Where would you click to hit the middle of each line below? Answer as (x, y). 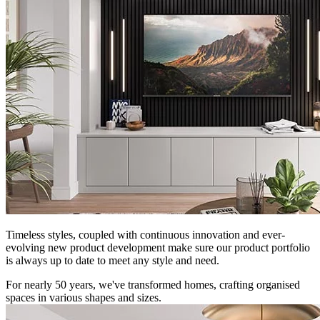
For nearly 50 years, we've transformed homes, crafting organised (153, 285)
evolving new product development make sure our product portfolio (158, 248)
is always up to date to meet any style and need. (112, 261)
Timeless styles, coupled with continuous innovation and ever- (145, 235)
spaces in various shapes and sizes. (84, 298)
